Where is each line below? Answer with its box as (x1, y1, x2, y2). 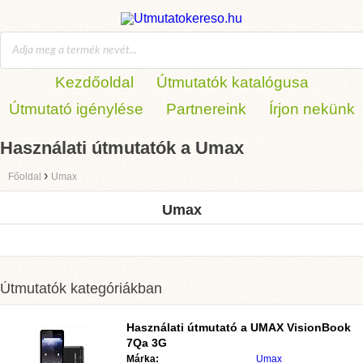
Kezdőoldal (54, 74, 134, 91)
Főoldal (8, 171, 44, 182)
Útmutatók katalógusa (156, 74, 309, 91)
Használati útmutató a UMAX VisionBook (126, 321, 351, 334)
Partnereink (165, 100, 246, 117)
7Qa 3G (126, 336, 167, 349)
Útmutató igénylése (8, 100, 143, 117)
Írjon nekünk (268, 100, 355, 117)
